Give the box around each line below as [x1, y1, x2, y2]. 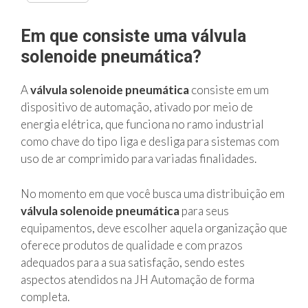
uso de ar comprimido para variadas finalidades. [21, 151, 256, 166]
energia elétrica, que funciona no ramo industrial [21, 117, 264, 131]
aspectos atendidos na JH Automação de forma [21, 272, 254, 287]
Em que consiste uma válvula [21, 26, 246, 46]
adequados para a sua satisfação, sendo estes [21, 254, 245, 269]
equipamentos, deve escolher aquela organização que [21, 220, 287, 235]
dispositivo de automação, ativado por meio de [21, 100, 253, 114]
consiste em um [191, 82, 269, 97]
